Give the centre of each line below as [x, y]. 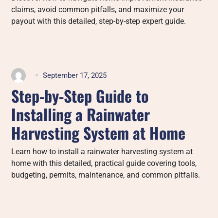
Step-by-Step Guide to [80, 95]
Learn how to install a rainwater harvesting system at [102, 151]
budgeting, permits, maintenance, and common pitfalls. [106, 175]
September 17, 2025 [75, 75]
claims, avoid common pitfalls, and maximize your [98, 9]
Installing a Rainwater [81, 114]
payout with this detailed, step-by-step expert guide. [99, 21]
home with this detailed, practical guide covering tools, [104, 163]
